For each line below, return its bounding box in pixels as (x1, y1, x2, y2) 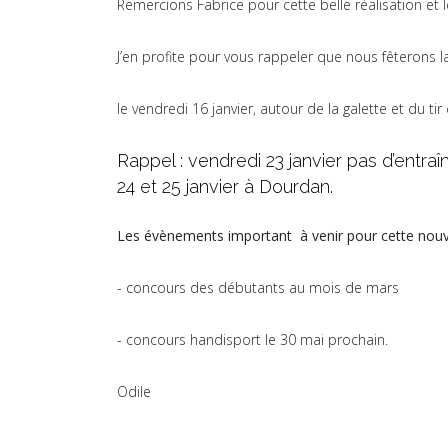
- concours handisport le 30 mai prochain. (117, 330, 388, 350)
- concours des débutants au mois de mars (117, 278, 403, 298)
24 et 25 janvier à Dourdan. (117, 176, 333, 198)
